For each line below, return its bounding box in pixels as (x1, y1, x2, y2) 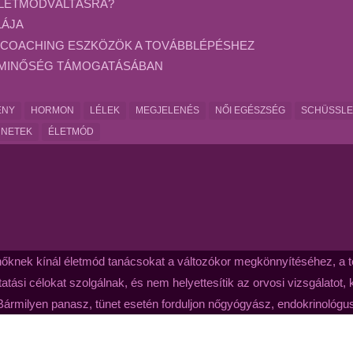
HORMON (31, 104, 75, 116)
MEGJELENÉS (136, 104, 200, 116)
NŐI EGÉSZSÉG (215, 104, 286, 116)
